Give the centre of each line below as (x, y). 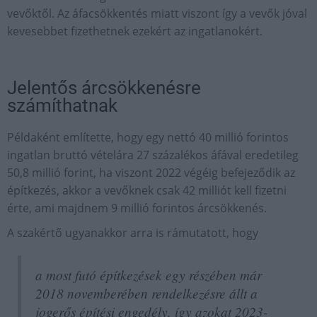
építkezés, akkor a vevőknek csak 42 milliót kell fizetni (147, 190)
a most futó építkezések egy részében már (149, 275)
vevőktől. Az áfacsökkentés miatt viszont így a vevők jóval (157, 13)
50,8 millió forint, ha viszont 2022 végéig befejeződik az (151, 173)
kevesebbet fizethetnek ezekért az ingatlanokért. (135, 31)
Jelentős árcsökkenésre (104, 88)
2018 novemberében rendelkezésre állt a (146, 293)
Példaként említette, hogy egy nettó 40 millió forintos (148, 137)
